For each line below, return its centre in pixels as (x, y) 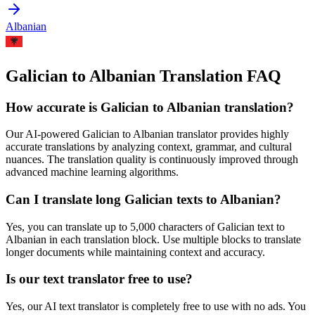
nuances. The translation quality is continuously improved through (152, 160)
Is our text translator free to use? (99, 279)
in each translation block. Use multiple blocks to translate (174, 239)
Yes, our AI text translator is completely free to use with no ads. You (156, 307)
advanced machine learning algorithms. (92, 172)
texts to (197, 199)
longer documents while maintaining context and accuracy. (135, 252)
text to (270, 226)
